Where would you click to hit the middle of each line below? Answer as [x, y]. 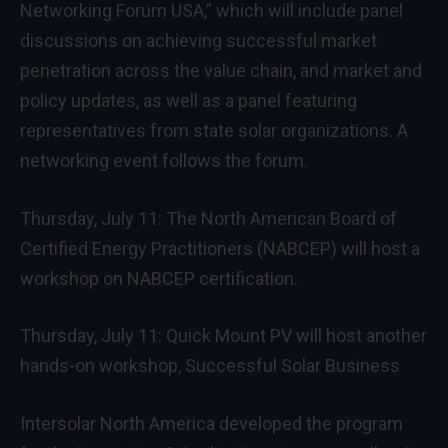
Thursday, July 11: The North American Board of [208, 218]
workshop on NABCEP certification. [159, 278]
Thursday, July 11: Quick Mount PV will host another [223, 336]
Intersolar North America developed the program [211, 423]
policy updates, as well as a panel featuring [188, 100]
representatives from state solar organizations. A [214, 130]
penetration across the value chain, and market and [221, 70]
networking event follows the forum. [164, 160]
